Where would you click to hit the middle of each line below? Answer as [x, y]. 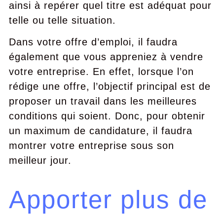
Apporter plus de [108, 200]
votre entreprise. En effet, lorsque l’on [101, 72]
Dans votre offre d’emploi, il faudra [93, 42]
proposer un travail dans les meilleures [103, 101]
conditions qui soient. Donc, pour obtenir [107, 116]
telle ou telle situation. [62, 20]
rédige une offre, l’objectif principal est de [110, 86]
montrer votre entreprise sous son [91, 146]
